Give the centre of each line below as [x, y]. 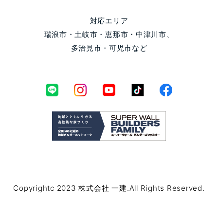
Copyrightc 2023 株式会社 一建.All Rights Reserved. [109, 188]
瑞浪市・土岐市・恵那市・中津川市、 [109, 35]
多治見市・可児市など [109, 48]
